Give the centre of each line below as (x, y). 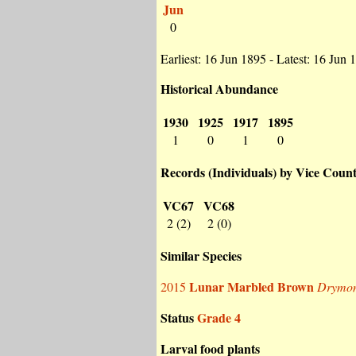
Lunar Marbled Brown (252, 286)
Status (179, 317)
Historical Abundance (219, 89)
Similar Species (201, 255)
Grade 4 (219, 317)
